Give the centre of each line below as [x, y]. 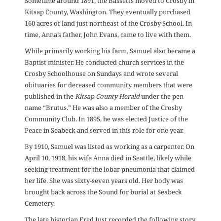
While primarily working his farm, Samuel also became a [110, 51]
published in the [50, 96]
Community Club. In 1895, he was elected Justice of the [106, 119]
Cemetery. [40, 203]
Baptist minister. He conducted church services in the [104, 62]
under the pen [162, 96]
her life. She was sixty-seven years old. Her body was [104, 181]
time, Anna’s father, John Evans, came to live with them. [108, 35]
